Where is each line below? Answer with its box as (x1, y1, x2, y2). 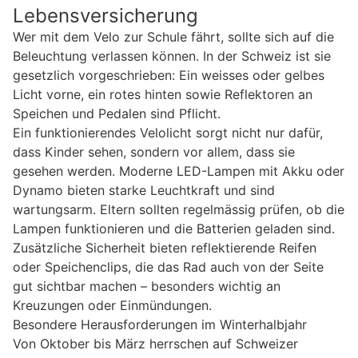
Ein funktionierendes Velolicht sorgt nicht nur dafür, (13, 124, 323, 141)
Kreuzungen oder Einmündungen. (13, 296, 212, 313)
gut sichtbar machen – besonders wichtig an (13, 277, 280, 294)
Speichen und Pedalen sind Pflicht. (13, 105, 221, 121)
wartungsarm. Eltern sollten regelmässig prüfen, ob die (13, 201, 344, 217)
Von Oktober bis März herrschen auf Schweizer (13, 335, 298, 352)
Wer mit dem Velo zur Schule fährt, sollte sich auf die (13, 28, 334, 45)
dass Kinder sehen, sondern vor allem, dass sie (13, 143, 295, 160)
